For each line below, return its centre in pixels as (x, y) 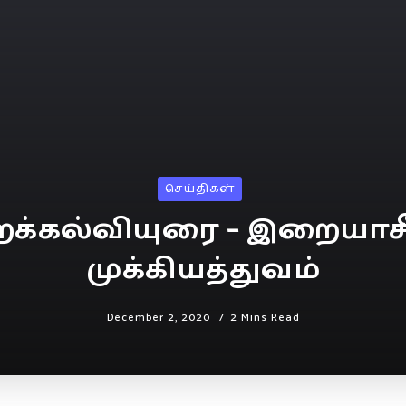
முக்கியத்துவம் (203, 270)
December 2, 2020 (158, 318)
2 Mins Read (265, 318)
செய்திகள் (200, 189)
